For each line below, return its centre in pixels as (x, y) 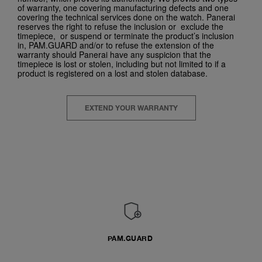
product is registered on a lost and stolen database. (113, 73)
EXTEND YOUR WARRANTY (131, 109)
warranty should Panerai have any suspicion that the (114, 54)
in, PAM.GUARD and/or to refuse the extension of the (116, 45)
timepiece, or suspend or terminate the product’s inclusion (126, 36)
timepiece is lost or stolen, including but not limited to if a (122, 64)
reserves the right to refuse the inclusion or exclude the (120, 26)
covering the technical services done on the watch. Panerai (126, 17)
